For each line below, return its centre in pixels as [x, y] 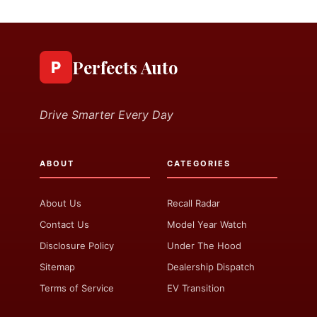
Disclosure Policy [77, 245]
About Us [60, 203]
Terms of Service [77, 288]
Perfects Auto [125, 67]
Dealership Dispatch [211, 266]
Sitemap [57, 266]
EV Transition [196, 288]
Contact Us [64, 224]
